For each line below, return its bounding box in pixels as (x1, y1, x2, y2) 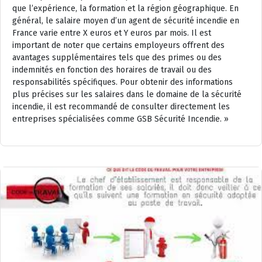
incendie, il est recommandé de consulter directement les (12, 101, 230, 112)
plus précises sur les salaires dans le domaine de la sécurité (12, 89, 242, 99)
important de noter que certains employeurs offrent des (12, 40, 225, 50)
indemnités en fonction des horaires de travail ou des (12, 64, 212, 75)
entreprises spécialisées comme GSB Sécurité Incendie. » (12, 113, 229, 124)
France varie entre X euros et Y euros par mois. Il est (12, 27, 211, 38)
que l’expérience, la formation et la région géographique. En (12, 3, 239, 13)
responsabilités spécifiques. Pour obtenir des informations (12, 77, 233, 87)
